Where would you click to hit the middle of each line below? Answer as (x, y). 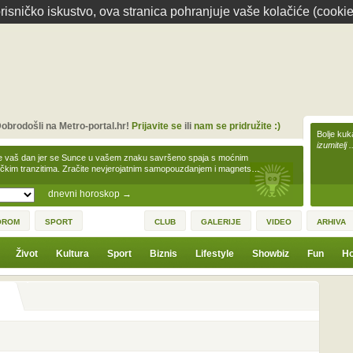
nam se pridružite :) (237, 126)
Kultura (72, 254)
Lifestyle (215, 254)
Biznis (163, 254)
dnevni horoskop (85, 194)
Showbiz (271, 254)
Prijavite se (156, 126)
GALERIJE (221, 222)
